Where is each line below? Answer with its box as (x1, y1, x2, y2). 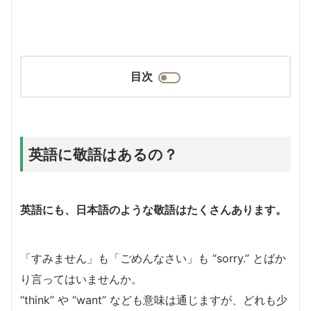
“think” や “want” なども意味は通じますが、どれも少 (20, 292, 287, 307)
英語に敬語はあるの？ (28, 144, 178, 163)
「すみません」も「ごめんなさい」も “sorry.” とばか (20, 251, 286, 265)
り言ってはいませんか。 (20, 271, 142, 286)
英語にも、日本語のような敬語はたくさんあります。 (20, 202, 287, 217)
